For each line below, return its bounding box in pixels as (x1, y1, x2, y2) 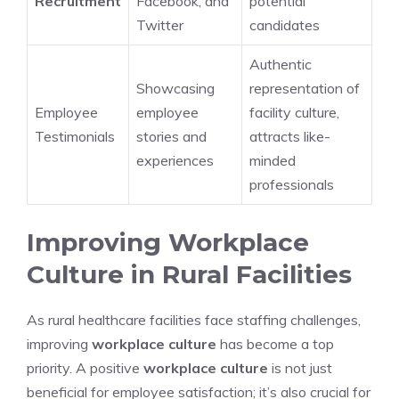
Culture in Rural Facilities (27, 258, 352, 289)
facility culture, (249, 102, 339, 121)
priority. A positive (27, 358, 143, 377)
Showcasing (136, 78, 215, 97)
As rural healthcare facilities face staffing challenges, (27, 310, 361, 329)
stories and (136, 126, 207, 145)
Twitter (136, 15, 183, 34)
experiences (136, 151, 214, 169)
